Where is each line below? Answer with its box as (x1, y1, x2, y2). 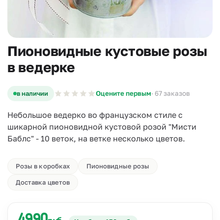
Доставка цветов (16, 178, 70, 186)
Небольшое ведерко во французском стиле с (7, 110, 183, 120)
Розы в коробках (16, 162, 70, 170)
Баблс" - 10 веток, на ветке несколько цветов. (7, 134, 185, 143)
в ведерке (7, 59, 75, 75)
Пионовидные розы (86, 162, 150, 170)
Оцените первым (96, 89, 151, 97)
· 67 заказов (151, 89, 190, 97)
